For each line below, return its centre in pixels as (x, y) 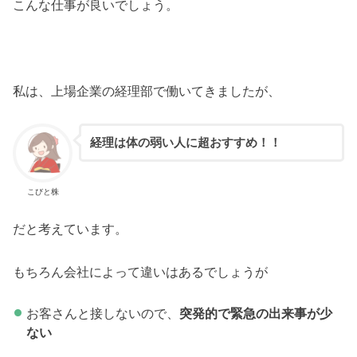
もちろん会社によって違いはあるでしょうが (141, 272)
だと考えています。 (71, 228)
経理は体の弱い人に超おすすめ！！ (185, 142)
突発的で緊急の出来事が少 (255, 314)
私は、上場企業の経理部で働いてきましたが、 (147, 91)
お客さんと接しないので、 (102, 314)
